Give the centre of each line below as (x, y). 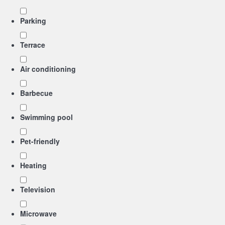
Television (38, 189)
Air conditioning (48, 69)
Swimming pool (46, 117)
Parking (33, 21)
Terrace (33, 45)
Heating (33, 165)
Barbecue (36, 93)
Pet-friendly (40, 141)
